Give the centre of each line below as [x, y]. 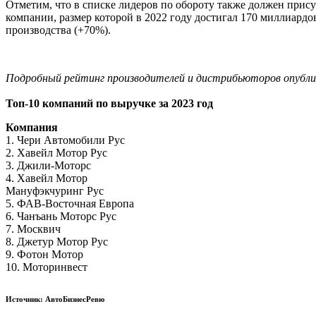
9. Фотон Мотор [44, 254]
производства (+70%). [58, 30]
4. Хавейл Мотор [47, 178]
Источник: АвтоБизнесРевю [55, 299]
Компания [32, 127]
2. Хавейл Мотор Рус [56, 152]
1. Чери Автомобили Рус [65, 140]
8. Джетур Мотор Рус [57, 241]
